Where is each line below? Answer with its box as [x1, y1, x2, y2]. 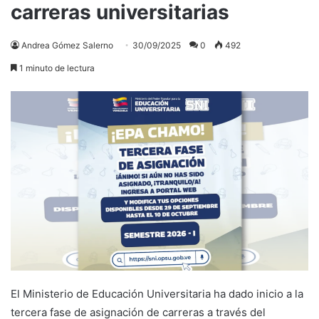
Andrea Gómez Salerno [21, 39, 113, 51]
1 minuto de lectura [17, 62, 95, 73]
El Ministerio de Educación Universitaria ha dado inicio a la [11, 286, 303, 300]
